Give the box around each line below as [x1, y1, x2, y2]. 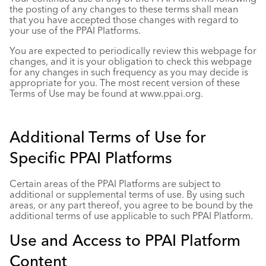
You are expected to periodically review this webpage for [9, 45, 256, 56]
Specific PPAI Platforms [9, 148, 172, 167]
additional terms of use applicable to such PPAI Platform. [9, 210, 253, 221]
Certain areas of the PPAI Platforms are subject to [9, 178, 221, 189]
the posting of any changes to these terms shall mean [9, 3, 238, 15]
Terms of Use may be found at [9, 87, 140, 99]
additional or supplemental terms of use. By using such [9, 188, 245, 200]
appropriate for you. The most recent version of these [9, 77, 240, 88]
